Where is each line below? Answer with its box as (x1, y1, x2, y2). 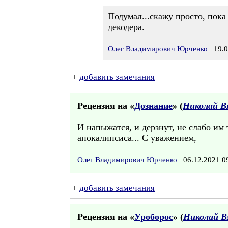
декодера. (108, 22, 145, 32)
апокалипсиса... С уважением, (77, 133, 196, 143)
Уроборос (134, 212, 173, 222)
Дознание (134, 101, 173, 111)
